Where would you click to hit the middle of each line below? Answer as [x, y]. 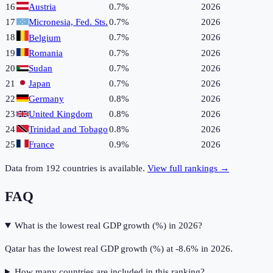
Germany [46, 98]
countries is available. [103, 168]
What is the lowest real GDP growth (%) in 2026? [108, 226]
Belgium [45, 37]
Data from [25, 168]
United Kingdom [61, 114]
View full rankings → [188, 168]
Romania [46, 53]
